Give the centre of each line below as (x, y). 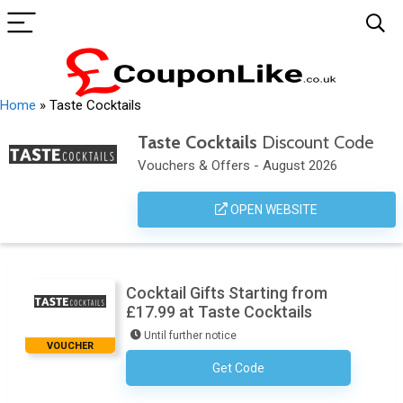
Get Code (238, 368)
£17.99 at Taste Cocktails (219, 312)
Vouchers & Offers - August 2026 (237, 166)
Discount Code (315, 142)
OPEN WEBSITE (273, 210)
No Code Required (300, 369)
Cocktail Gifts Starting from (227, 293)
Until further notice (190, 336)
